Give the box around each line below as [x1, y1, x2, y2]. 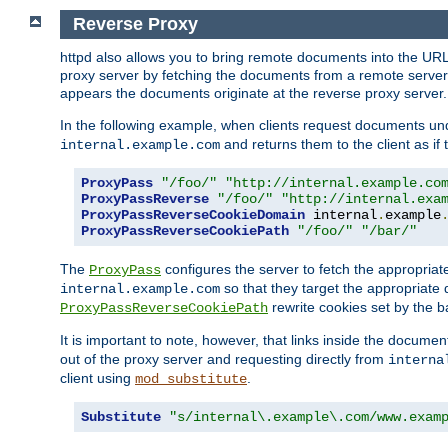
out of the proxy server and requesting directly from [60, 350, 388, 367]
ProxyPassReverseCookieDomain [81, 206, 305, 223]
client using [60, 369, 135, 386]
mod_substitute [135, 370, 247, 387]
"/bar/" [361, 222, 417, 239]
